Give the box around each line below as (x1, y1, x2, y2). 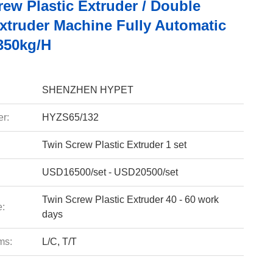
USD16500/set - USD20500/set (41, 167, 178, 177)
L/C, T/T (41, 236, 77, 247)
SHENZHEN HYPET (41, 85, 133, 95)
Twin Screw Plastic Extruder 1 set (41, 140, 186, 150)
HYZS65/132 (41, 112, 99, 122)
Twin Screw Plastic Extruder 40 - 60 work (41, 194, 219, 205)
